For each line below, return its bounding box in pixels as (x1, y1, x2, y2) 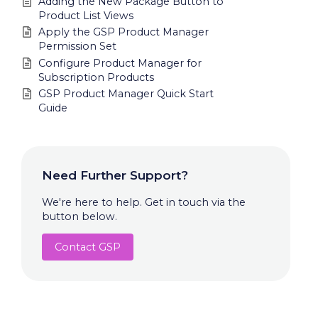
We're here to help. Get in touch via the (41, 196, 246, 209)
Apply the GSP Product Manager (38, 26, 209, 39)
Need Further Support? (41, 167, 188, 182)
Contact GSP (54, 241, 121, 254)
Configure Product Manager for (38, 56, 202, 70)
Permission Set (38, 40, 116, 53)
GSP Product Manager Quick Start (38, 87, 214, 101)
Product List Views (38, 9, 133, 22)
